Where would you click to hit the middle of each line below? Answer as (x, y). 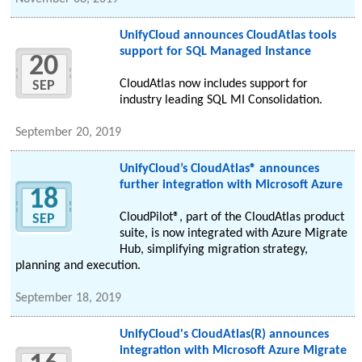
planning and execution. (78, 266)
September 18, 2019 (69, 299)
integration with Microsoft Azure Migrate (233, 351)
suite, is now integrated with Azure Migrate (233, 234)
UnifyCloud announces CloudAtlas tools (227, 36)
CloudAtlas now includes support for (213, 84)
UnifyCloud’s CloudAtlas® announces (219, 169)
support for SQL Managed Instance (215, 52)
